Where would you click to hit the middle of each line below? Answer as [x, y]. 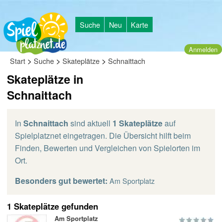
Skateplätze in [45, 79]
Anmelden [203, 49]
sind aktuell [90, 123]
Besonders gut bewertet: [61, 181]
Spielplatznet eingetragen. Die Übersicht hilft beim [103, 136]
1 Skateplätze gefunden [53, 206]
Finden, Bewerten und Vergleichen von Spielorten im [108, 148]
